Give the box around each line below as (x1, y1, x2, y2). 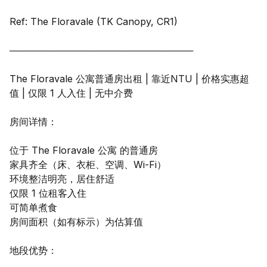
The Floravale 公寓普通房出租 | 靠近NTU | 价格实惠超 (10, 72, 249, 85)
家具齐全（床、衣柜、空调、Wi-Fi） (10, 158, 166, 170)
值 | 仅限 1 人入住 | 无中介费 (10, 86, 133, 99)
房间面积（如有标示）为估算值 (10, 215, 143, 228)
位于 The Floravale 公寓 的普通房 (10, 144, 158, 156)
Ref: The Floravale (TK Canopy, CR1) (10, 15, 178, 27)
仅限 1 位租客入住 (10, 187, 86, 199)
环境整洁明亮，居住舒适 (10, 172, 114, 185)
